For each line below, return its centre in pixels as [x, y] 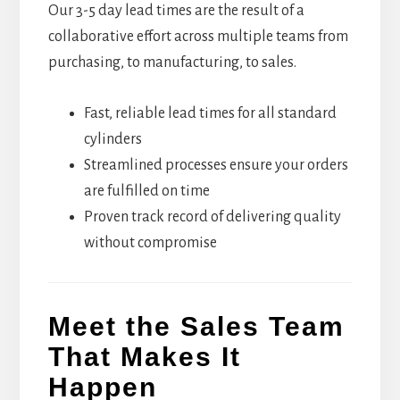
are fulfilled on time [146, 191]
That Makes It [144, 357]
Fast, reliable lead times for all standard [210, 113]
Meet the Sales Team [196, 327]
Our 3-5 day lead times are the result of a [176, 10]
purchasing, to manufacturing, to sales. [172, 62]
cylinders [112, 139]
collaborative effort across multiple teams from [198, 36]
